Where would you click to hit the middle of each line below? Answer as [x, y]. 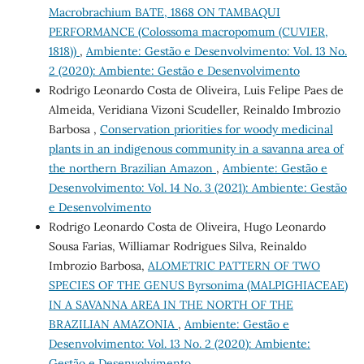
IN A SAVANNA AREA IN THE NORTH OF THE [171, 304]
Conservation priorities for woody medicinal [216, 129]
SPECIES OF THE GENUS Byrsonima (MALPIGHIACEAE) [198, 285]
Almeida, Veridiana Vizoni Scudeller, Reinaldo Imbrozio [194, 109]
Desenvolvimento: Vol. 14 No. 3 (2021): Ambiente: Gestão [197, 187]
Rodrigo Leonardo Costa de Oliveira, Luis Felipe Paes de [196, 90]
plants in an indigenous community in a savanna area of [196, 148]
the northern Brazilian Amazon [132, 168]
